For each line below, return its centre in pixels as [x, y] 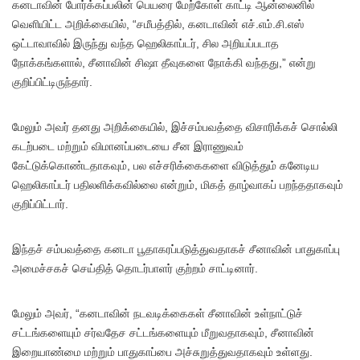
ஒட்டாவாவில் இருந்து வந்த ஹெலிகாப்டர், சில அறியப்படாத [145, 44]
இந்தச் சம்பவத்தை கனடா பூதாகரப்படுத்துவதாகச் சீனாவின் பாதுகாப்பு [176, 250]
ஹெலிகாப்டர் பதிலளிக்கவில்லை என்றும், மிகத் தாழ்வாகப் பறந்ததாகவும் [178, 185]
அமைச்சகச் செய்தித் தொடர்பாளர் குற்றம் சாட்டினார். [135, 269]
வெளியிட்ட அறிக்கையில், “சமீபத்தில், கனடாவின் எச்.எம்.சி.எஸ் [158, 25]
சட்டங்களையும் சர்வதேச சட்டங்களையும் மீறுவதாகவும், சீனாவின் [163, 333]
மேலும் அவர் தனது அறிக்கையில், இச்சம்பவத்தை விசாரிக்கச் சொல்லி [175, 127]
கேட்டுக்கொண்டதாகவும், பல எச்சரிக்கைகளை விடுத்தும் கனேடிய [166, 166]
